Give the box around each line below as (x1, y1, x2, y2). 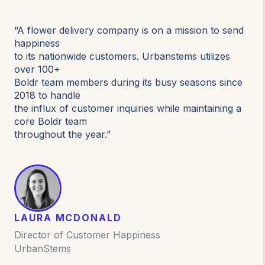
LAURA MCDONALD (14, 211, 122, 224)
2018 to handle (14, 89, 80, 101)
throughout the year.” (14, 128, 111, 140)
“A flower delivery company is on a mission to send (14, 24, 244, 36)
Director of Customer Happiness (14, 228, 160, 241)
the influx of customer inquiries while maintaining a (14, 102, 241, 114)
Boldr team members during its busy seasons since (14, 76, 243, 88)
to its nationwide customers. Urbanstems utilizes (14, 50, 230, 62)
